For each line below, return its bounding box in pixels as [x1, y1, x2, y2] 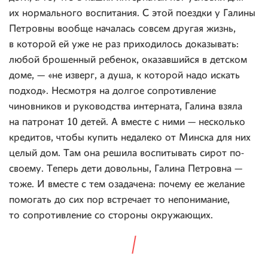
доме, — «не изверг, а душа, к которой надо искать [9, 71, 240, 81]
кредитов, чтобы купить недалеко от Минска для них [9, 133, 251, 143]
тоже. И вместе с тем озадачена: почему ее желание [9, 179, 245, 190]
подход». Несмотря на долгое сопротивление [9, 86, 216, 96]
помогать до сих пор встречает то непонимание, [9, 195, 230, 205]
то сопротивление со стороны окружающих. [9, 211, 213, 221]
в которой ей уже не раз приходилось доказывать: [9, 39, 239, 50]
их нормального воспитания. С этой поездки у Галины [9, 8, 255, 19]
